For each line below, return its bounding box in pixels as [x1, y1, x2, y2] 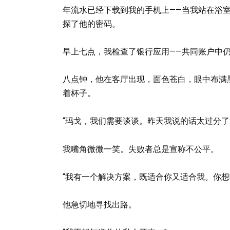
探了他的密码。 [63, 18, 120, 29]
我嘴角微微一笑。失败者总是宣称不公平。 [63, 144, 219, 154]
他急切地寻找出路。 [63, 199, 137, 209]
